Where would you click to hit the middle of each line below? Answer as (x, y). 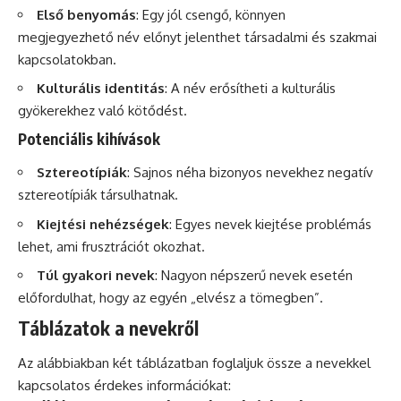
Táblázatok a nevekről (108, 328)
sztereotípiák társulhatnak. (98, 195)
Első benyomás (86, 14)
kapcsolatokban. (67, 59)
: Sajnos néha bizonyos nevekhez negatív (250, 173)
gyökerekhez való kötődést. (102, 111)
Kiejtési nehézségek (103, 224)
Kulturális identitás (101, 89)
